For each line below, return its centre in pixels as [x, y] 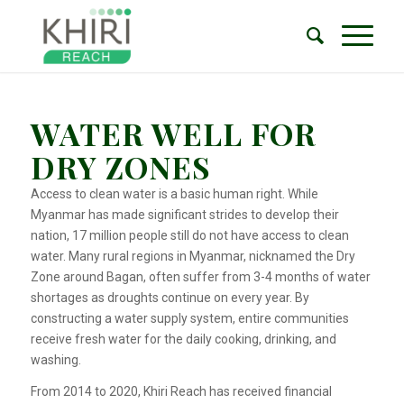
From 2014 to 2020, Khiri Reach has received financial [181, 391]
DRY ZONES [120, 167]
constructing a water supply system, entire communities [189, 318]
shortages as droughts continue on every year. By [170, 298]
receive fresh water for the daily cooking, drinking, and [183, 339]
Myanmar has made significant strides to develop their [184, 215]
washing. [55, 360]
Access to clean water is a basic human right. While [174, 194]
